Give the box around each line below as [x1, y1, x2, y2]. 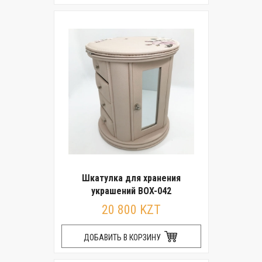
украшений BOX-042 [91, 185, 171, 196]
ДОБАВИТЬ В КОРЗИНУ [83, 233, 163, 242]
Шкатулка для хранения [81, 173, 181, 184]
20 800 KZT [101, 202, 161, 217]
